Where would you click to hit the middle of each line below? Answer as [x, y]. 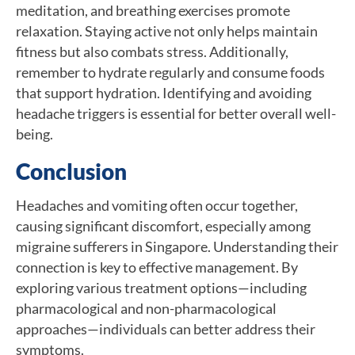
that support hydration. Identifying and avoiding [164, 92]
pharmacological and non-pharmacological [146, 308]
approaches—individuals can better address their [166, 328]
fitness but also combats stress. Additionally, [152, 51]
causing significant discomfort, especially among [163, 225]
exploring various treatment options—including [161, 287]
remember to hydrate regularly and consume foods [170, 72]
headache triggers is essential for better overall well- [176, 113]
